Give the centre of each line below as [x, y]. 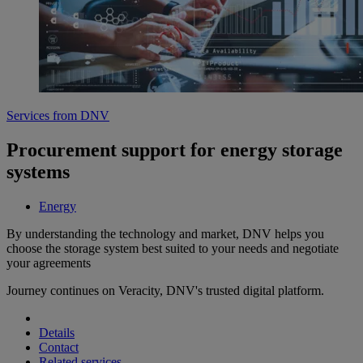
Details [57, 332]
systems [38, 172]
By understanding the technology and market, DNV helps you [165, 233]
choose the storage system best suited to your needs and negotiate [173, 248]
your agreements [49, 263]
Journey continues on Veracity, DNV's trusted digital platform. [165, 290]
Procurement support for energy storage [175, 150]
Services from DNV [58, 116]
